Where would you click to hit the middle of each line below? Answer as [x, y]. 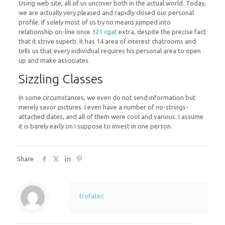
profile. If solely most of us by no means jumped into [94, 22]
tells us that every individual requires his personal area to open [109, 51]
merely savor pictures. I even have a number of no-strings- [103, 107]
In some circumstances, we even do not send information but [107, 97]
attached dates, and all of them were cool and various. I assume [111, 117]
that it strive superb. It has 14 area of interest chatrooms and [107, 41]
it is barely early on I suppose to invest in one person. [95, 126]
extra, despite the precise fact [161, 32]
